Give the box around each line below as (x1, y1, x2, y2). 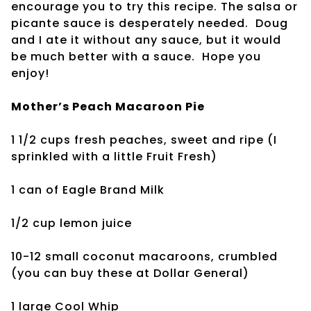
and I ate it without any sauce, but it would (11, 31, 281, 48)
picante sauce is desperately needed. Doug (11, 15, 288, 31)
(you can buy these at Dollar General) (11, 264, 249, 281)
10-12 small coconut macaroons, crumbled (11, 248, 278, 264)
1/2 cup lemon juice (11, 215, 132, 231)
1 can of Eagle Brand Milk (11, 181, 165, 198)
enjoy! (11, 65, 49, 81)
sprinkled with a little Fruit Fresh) (11, 148, 217, 165)
